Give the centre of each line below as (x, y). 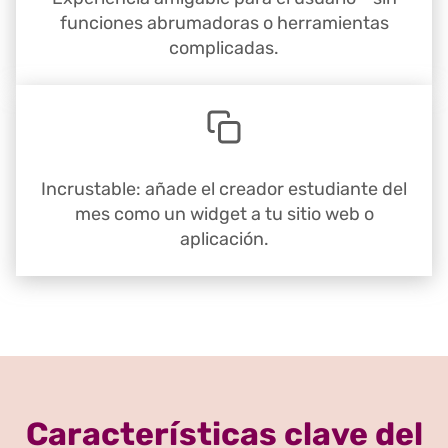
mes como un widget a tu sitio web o (224, 214)
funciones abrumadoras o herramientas (224, 23)
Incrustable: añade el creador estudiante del (224, 189)
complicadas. (224, 48)
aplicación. (224, 239)
